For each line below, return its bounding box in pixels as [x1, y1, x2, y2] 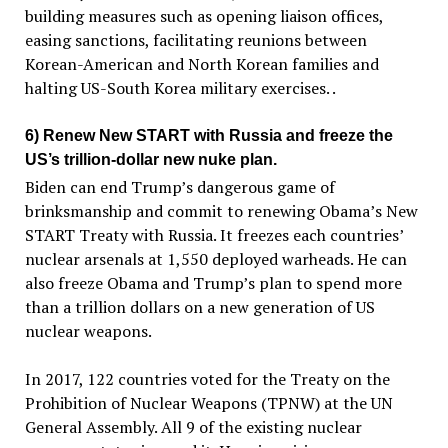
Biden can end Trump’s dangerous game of [24, 176, 335, 199]
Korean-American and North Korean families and [24, 52, 379, 75]
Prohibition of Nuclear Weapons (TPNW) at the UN [24, 392, 393, 415]
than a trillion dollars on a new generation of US [24, 296, 375, 319]
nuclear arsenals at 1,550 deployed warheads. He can [24, 248, 407, 271]
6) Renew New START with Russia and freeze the [24, 126, 393, 144]
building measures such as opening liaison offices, [24, 4, 383, 27]
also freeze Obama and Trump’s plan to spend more [24, 272, 402, 295]
